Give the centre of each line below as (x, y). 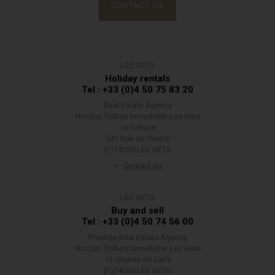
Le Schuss (137, 127)
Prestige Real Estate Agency (137, 237)
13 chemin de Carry (137, 259)
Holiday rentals (137, 79)
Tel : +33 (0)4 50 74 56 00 (137, 222)
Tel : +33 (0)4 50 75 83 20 (137, 90)
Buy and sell (137, 211)
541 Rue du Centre (137, 138)
